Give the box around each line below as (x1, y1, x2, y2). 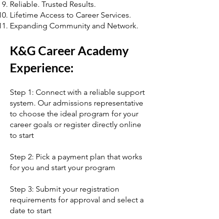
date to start (10, 206, 51, 215)
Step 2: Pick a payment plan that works (10, 152, 142, 161)
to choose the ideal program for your (10, 109, 138, 118)
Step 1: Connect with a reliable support (10, 88, 145, 97)
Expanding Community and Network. (10, 21, 138, 30)
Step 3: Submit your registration (10, 184, 119, 194)
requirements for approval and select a (10, 195, 144, 204)
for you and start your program (10, 163, 115, 172)
